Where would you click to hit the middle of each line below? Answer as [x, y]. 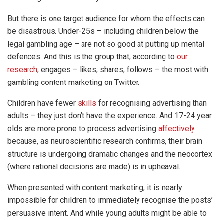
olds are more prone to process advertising [83, 128]
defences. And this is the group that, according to [92, 56]
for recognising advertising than [151, 103]
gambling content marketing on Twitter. [73, 82]
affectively [177, 128]
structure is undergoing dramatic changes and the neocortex [110, 154]
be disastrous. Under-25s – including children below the [103, 31]
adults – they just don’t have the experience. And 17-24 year [110, 115]
